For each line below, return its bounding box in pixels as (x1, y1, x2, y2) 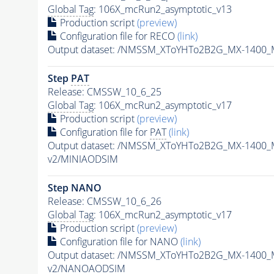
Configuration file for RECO (57, 29, 177, 43)
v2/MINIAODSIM (47, 152, 118, 166)
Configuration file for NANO (57, 235, 180, 249)
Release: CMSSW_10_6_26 (47, 194, 161, 209)
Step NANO (47, 181, 102, 195)
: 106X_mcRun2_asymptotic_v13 (93, 2, 232, 17)
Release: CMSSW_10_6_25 (47, 85, 161, 99)
